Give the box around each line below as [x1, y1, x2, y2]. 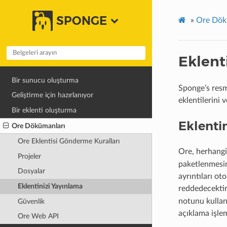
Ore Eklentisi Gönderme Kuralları [17, 137, 120, 145]
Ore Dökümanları [12, 122, 66, 130]
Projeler [17, 152, 41, 160]
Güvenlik [17, 197, 45, 205]
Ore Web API [17, 212, 59, 220]
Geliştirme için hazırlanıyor [12, 91, 94, 99]
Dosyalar [17, 167, 45, 175]
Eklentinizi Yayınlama [17, 182, 83, 190]
